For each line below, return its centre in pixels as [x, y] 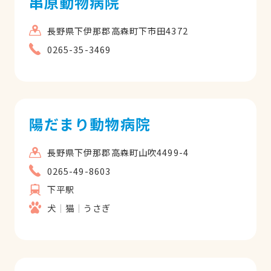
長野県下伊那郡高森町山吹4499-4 [118, 152]
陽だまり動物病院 [90, 124]
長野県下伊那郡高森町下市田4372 [117, 30]
